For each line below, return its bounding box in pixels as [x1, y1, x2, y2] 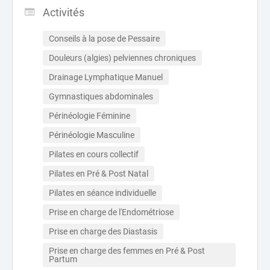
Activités [43, 6, 84, 19]
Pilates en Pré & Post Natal [49, 169, 148, 178]
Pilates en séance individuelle [49, 188, 156, 198]
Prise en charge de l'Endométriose [49, 207, 174, 217]
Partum [49, 254, 77, 264]
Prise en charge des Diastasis [49, 227, 157, 236]
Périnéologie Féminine [49, 111, 130, 121]
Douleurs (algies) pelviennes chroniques [49, 53, 196, 63]
